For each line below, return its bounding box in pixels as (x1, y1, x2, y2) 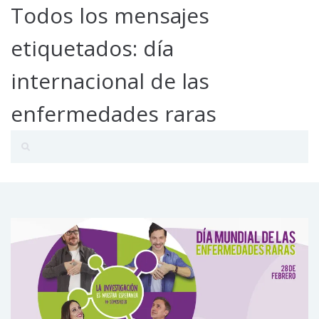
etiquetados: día (11, 33, 174, 63)
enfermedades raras (11, 99, 216, 128)
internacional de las (11, 66, 209, 95)
